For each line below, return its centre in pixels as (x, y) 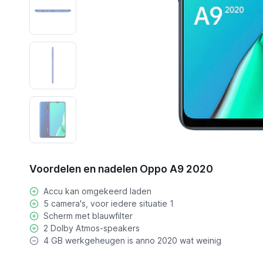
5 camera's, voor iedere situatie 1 (108, 203)
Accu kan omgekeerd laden (97, 191)
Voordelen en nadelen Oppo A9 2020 (121, 169)
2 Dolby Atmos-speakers (91, 228)
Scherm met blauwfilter (88, 216)
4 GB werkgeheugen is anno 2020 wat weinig (132, 240)
